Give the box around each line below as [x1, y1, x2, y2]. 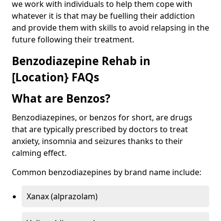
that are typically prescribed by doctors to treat [12, 123, 188, 135]
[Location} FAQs [12, 69, 99, 85]
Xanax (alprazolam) [27, 190, 98, 202]
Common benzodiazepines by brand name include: [12, 166, 201, 178]
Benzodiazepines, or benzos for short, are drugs [12, 111, 192, 123]
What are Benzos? [12, 90, 110, 106]
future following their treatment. [12, 34, 134, 45]
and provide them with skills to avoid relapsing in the [12, 22, 209, 33]
